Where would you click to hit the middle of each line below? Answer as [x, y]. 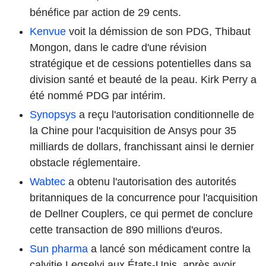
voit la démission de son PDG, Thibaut [158, 32]
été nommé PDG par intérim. [98, 96]
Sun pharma [59, 249]
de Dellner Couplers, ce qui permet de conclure [141, 214]
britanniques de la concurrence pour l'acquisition [144, 198]
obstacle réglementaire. [85, 163]
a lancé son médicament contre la [169, 249]
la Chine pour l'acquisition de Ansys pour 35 [133, 131]
